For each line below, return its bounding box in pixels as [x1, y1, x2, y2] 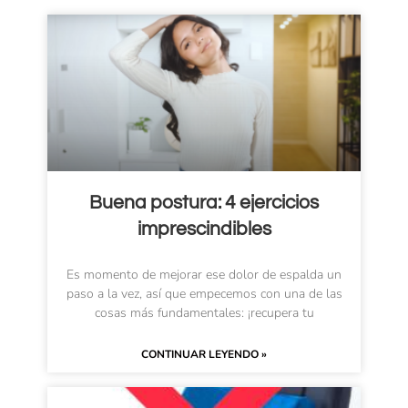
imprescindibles [137, 219, 271, 239]
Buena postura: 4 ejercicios [89, 192, 319, 212]
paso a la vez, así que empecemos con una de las [66, 284, 342, 302]
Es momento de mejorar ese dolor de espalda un [66, 265, 342, 283]
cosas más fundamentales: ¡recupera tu [94, 303, 314, 321]
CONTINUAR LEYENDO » [141, 346, 267, 362]
